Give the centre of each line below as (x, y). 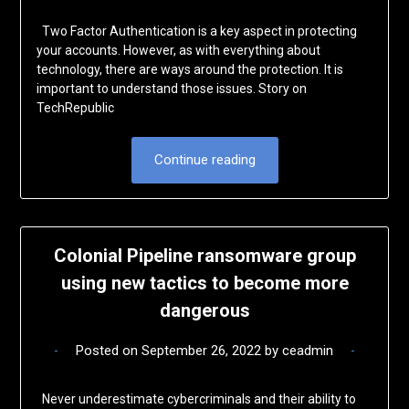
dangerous (204, 311)
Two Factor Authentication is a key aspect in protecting (196, 31)
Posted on (109, 351)
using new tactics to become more (204, 283)
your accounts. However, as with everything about (178, 51)
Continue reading (204, 160)
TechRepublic (78, 108)
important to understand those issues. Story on (171, 89)
